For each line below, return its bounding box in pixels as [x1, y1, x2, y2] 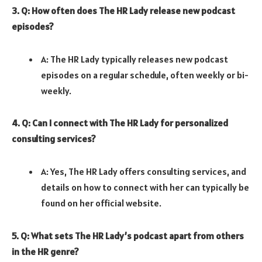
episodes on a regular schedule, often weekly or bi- [41, 68, 249, 81]
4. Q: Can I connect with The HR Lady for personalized [12, 117, 228, 129]
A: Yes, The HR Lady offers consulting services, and [41, 165, 246, 177]
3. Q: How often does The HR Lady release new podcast [12, 4, 235, 16]
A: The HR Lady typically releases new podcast [41, 53, 228, 65]
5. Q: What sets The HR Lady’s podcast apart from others [12, 229, 244, 242]
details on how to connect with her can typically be [41, 181, 249, 193]
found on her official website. [41, 196, 161, 209]
